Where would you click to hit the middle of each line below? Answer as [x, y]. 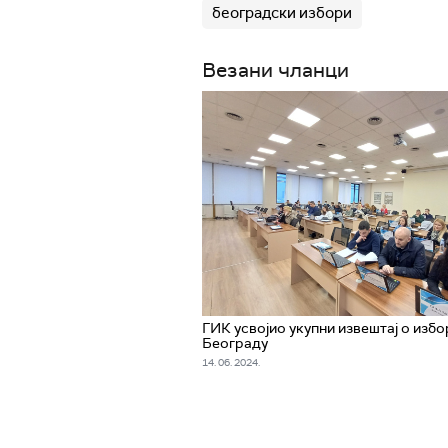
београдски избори [282, 13]
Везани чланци [275, 70]
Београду [235, 343]
